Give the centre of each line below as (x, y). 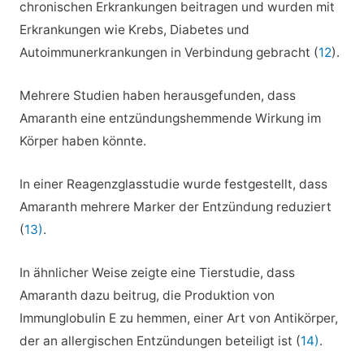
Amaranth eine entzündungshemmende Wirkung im (170, 118)
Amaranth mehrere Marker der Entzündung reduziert (175, 206)
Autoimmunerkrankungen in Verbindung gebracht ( (169, 53)
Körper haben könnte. (82, 141)
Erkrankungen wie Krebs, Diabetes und (134, 30)
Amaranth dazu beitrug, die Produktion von (147, 295)
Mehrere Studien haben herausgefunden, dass (157, 95)
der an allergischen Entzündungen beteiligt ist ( (160, 340)
